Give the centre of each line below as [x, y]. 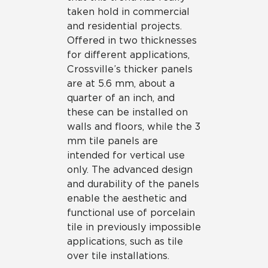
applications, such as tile [125, 241]
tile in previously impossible [134, 227]
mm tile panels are [112, 141]
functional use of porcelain [131, 213]
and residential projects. [124, 26]
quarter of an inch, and [121, 98]
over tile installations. [118, 256]
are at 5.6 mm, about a [121, 83]
